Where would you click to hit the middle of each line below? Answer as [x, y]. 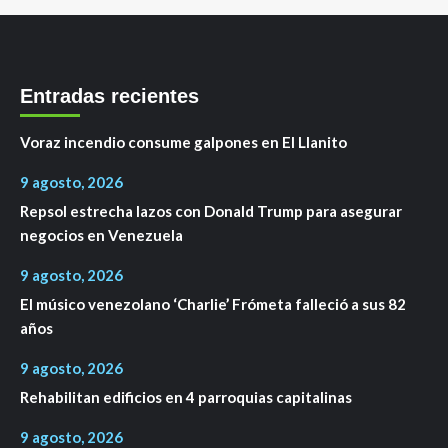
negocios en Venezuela [101, 234]
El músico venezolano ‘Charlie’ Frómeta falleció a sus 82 [213, 303]
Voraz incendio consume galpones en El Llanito [183, 141]
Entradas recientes [109, 95]
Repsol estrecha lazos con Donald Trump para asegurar [211, 210]
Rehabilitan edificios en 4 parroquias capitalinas [186, 396]
